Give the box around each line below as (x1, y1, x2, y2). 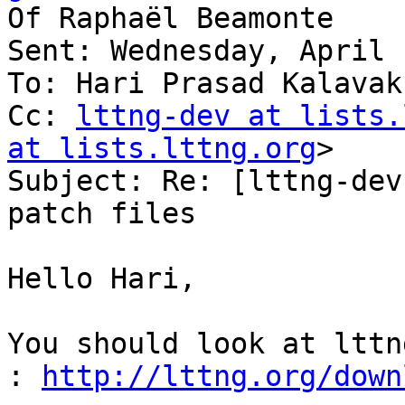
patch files (7, 197, 196, 231)
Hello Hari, (7, 262, 196, 296)
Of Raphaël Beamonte (7, 2, 334, 35)
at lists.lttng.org (7, 132, 316, 165)
